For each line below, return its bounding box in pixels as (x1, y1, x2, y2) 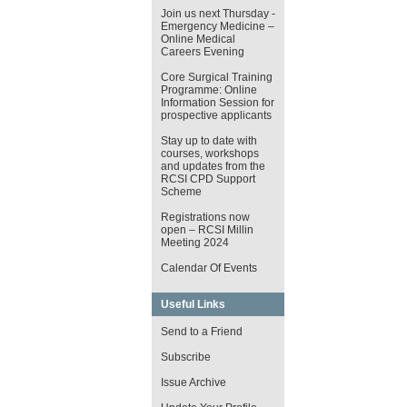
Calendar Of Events (160, 262, 257, 274)
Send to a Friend (160, 325, 243, 338)
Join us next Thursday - (160, 7, 275, 20)
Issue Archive (160, 376, 226, 389)
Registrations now (160, 211, 250, 223)
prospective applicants (160, 109, 272, 122)
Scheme (160, 185, 202, 198)
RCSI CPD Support (160, 173, 255, 185)
